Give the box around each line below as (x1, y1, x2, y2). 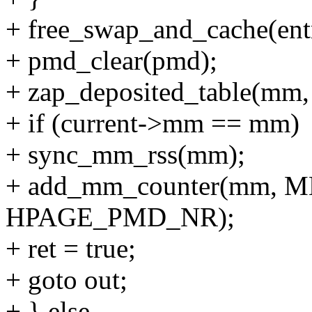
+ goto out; (6, 265, 127, 295)
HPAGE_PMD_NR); (6, 202, 235, 233)
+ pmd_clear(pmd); (6, 45, 217, 76)
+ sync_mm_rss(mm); (6, 139, 245, 170)
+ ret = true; (6, 233, 136, 264)
